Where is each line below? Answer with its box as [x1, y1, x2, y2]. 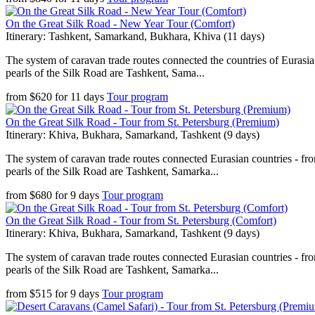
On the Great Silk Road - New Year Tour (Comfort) [6, 18, 235, 30]
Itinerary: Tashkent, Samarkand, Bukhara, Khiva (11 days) [6, 30, 264, 42]
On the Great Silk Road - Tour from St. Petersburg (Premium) [6, 116, 279, 128]
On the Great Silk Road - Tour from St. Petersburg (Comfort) [6, 214, 276, 226]
